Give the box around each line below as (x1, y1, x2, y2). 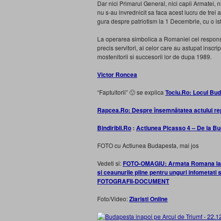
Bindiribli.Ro (97, 123, 131, 132)
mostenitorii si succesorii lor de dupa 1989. (97, 52, 212, 61)
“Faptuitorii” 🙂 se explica (97, 88, 165, 96)
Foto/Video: (97, 194, 129, 203)
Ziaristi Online (129, 194, 168, 203)
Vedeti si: (97, 159, 123, 167)
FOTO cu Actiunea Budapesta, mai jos (97, 141, 199, 149)
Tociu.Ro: (165, 88, 193, 97)
